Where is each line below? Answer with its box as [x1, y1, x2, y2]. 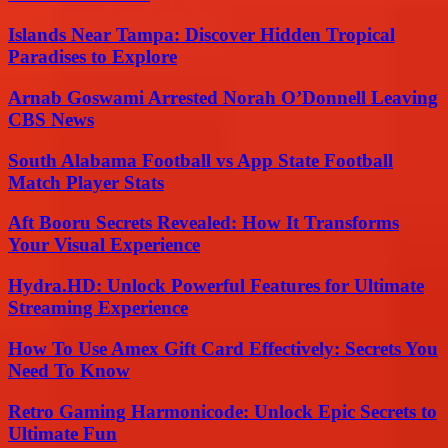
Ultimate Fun [8, 422, 117, 444]
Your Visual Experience [8, 234, 200, 256]
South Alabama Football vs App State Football [8, 149, 393, 171]
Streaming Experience [8, 297, 188, 319]
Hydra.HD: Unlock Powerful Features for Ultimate [8, 275, 424, 297]
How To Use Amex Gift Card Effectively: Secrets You [8, 337, 438, 359]
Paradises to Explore [8, 46, 177, 68]
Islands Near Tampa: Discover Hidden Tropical [8, 24, 395, 46]
